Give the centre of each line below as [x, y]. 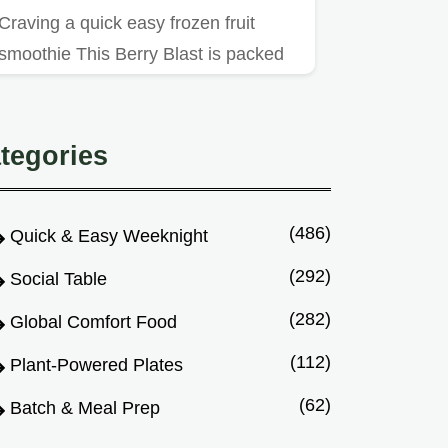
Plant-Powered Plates [96, 365]
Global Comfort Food [93, 322]
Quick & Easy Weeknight [109, 236]
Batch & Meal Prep [85, 408]
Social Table [58, 279]
